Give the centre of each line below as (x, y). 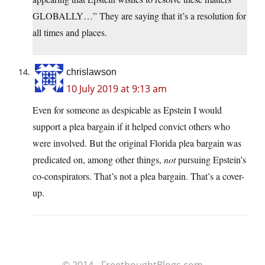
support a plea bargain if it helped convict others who (131, 127)
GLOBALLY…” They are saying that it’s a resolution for (139, 16)
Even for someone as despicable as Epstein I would (127, 110)
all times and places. (70, 33)
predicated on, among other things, (98, 160)
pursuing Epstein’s (211, 160)
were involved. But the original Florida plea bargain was (137, 143)
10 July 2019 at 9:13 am (117, 89)
